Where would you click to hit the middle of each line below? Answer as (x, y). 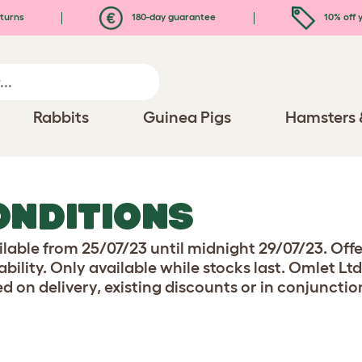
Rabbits (61, 117)
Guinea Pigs (187, 117)
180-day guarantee (173, 16)
